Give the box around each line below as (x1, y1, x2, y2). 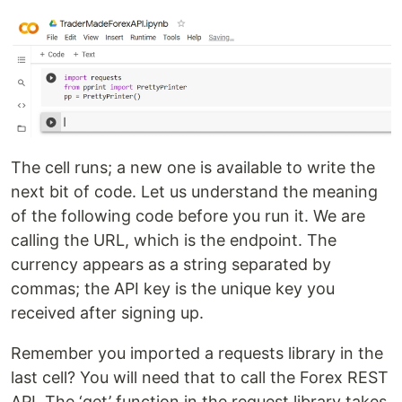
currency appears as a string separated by (11, 255, 331, 275)
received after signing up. (11, 303, 204, 323)
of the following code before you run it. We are (11, 206, 365, 226)
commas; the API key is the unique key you (11, 279, 335, 299)
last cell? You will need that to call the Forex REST (11, 368, 389, 388)
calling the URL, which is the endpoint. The (11, 231, 336, 250)
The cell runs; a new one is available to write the (11, 158, 375, 178)
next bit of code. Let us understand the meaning (11, 182, 378, 202)
